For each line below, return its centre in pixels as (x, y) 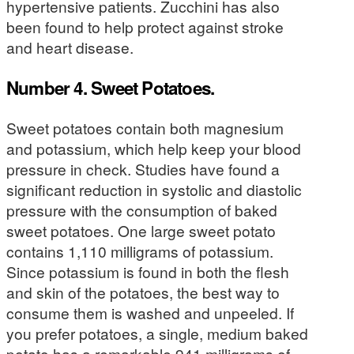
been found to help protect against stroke (145, 27)
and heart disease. (70, 47)
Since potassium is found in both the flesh (148, 272)
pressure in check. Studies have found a (143, 169)
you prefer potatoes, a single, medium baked (157, 333)
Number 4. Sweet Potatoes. (111, 87)
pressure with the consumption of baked (142, 210)
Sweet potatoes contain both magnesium (145, 128)
